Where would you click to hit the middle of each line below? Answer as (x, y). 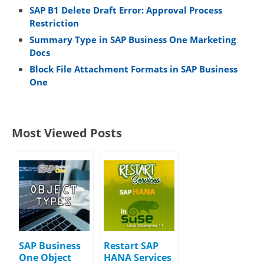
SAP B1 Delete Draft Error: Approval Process (126, 10)
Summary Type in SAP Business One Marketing (133, 40)
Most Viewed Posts (67, 133)
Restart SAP (131, 245)
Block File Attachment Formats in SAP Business (133, 69)
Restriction (54, 23)
